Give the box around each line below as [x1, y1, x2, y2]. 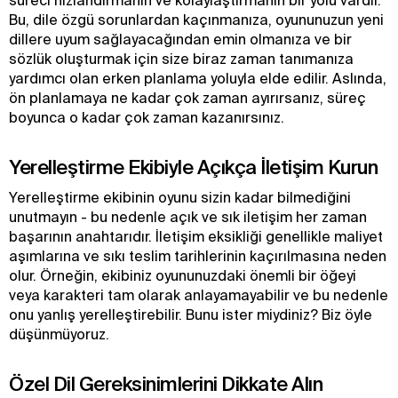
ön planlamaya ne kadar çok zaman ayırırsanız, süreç [9, 90, 366, 106]
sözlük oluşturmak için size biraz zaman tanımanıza [9, 51, 354, 67]
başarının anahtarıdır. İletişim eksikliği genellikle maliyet [9, 228, 383, 244]
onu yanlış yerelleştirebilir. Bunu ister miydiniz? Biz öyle [9, 306, 372, 322]
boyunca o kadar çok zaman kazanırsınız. [9, 109, 284, 125]
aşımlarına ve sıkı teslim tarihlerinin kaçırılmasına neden [9, 248, 386, 264]
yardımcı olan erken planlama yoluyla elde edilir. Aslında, [9, 70, 386, 86]
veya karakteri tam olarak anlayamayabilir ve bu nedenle [9, 287, 388, 303]
